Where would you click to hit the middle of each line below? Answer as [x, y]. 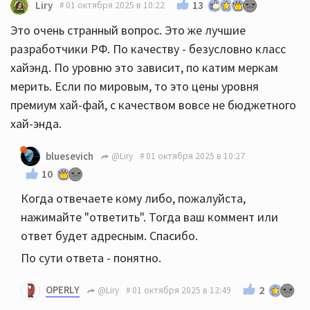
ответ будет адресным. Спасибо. [109, 235]
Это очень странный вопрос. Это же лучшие [128, 30]
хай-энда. [36, 123]
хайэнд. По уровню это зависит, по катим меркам [144, 67]
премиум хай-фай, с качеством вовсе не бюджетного [153, 104]
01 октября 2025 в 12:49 [182, 291]
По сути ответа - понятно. [91, 257]
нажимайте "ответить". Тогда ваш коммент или [149, 217]
